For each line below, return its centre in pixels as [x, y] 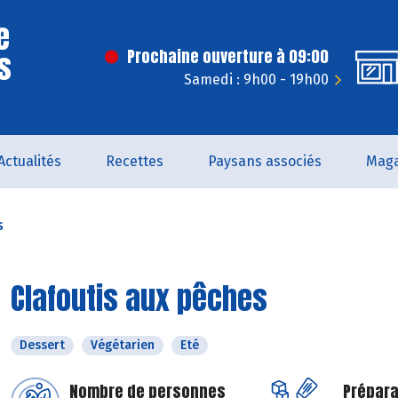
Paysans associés [265, 161]
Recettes [135, 161]
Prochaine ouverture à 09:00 [228, 56]
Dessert [42, 345]
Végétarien [123, 345]
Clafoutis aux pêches [139, 298]
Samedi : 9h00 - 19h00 [256, 80]
